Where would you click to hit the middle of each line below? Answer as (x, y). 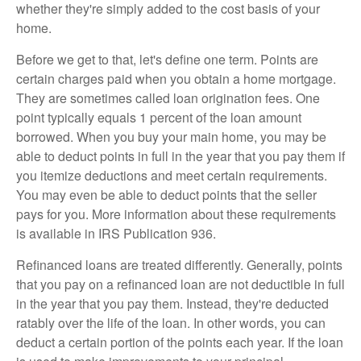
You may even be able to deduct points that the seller (166, 195)
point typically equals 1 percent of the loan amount (159, 118)
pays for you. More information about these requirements (176, 214)
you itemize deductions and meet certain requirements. (172, 176)
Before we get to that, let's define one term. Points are (167, 60)
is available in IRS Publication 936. (116, 234)
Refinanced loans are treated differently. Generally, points (179, 265)
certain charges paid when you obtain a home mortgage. (176, 79)
